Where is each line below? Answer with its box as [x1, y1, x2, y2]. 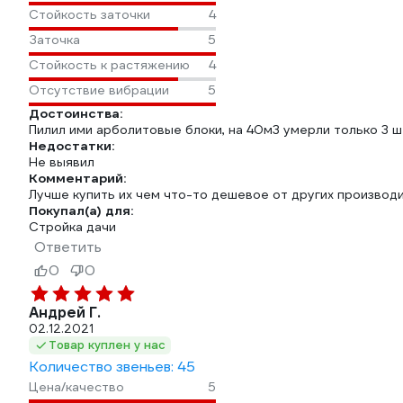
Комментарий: [29, 170, 126, 186]
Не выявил [29, 154, 94, 170]
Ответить [34, 237, 102, 256]
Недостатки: [29, 138, 114, 154]
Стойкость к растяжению [29, 57, 190, 73]
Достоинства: [29, 105, 122, 121]
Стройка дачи [29, 219, 116, 235]
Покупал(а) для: [29, 202, 133, 219]
